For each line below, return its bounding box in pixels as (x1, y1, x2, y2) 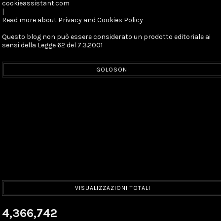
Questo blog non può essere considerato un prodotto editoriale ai (2, 33, 211, 41)
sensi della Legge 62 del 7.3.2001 (2, 41, 103, 50)
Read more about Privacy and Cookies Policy (2, 16, 144, 25)
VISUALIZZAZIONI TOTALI (74, 184, 150, 192)
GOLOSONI (96, 66, 129, 74)
